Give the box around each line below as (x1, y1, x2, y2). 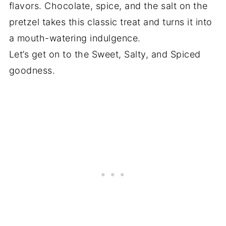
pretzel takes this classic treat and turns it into (9, 16, 212, 27)
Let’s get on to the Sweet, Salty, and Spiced (9, 48, 201, 60)
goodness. (9, 65, 55, 76)
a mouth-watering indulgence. (9, 32, 141, 43)
